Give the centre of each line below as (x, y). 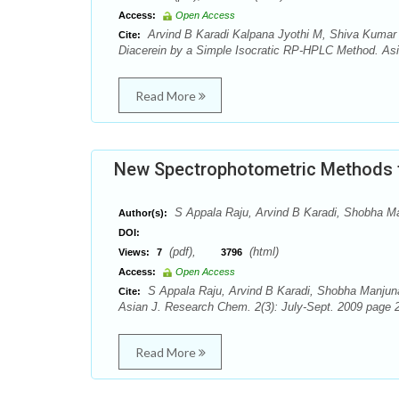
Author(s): (143, 213)
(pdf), (193, 252)
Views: (134, 252)
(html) (262, 252)
